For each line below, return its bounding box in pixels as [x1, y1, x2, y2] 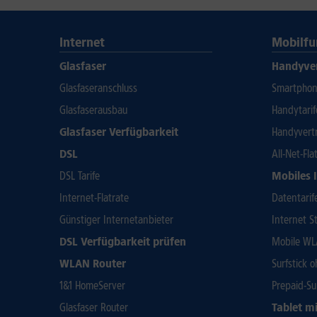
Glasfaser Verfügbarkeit [59, 125, 178, 139]
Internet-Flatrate [59, 191, 129, 204]
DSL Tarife [59, 169, 100, 183]
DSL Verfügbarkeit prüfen [59, 235, 186, 248]
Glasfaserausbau [59, 103, 127, 117]
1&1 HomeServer [59, 279, 125, 292]
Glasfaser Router [59, 301, 128, 314]
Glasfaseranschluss [59, 81, 137, 95]
